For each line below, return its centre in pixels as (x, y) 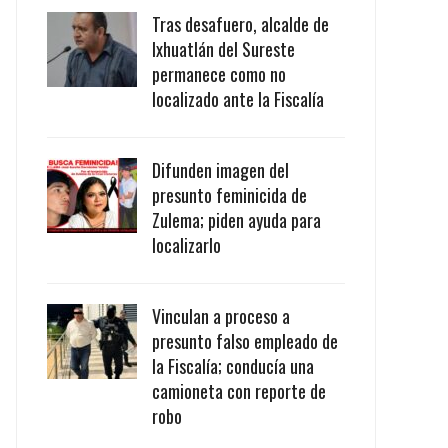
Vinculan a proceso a (221, 316)
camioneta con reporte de (239, 391)
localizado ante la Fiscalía (238, 99)
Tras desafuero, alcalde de (240, 24)
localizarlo (186, 245)
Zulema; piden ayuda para (236, 220)
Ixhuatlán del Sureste (223, 49)
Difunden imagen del (220, 170)
